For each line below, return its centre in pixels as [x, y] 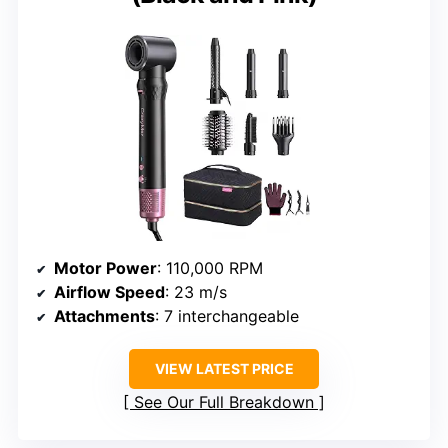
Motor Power [105, 268]
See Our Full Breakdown [224, 402]
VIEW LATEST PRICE [224, 368]
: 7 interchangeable [227, 316]
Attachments [104, 316]
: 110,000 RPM [210, 268]
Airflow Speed [109, 292]
